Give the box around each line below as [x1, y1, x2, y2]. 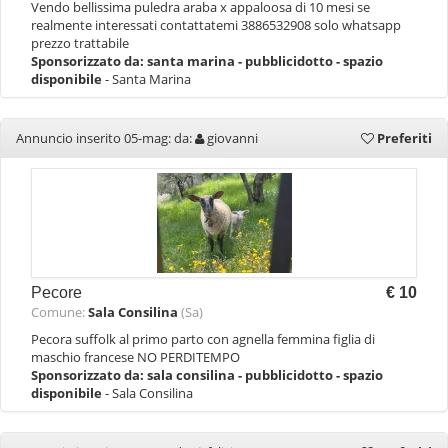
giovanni [207, 129, 258, 147]
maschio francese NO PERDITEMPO [31, 348, 240, 366]
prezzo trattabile [31, 34, 129, 52]
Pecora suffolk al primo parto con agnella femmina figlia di [31, 330, 375, 348]
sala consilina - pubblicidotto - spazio [147, 366, 383, 384]
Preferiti [374, 129, 432, 147]
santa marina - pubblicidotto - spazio [147, 52, 383, 70]
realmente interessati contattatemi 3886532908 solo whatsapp [31, 16, 401, 34]
